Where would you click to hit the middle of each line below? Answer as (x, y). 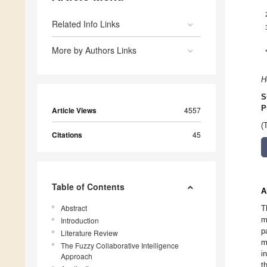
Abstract (74, 208)
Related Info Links (86, 24)
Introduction (80, 221)
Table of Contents (88, 187)
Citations (67, 135)
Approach (77, 256)
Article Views (74, 111)
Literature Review (89, 233)
